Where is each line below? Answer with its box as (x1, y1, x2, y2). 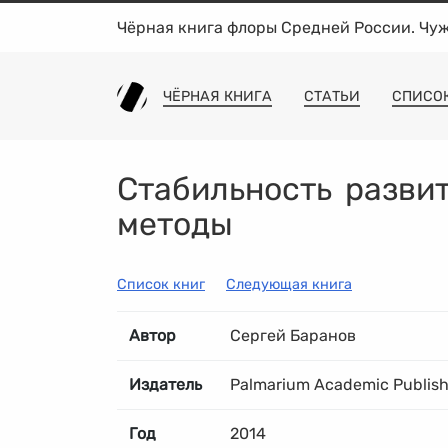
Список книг (117, 276, 205, 293)
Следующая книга (226, 276, 352, 293)
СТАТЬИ (304, 88, 360, 105)
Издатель (129, 375, 202, 394)
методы (117, 205, 233, 243)
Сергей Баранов (230, 326, 356, 345)
